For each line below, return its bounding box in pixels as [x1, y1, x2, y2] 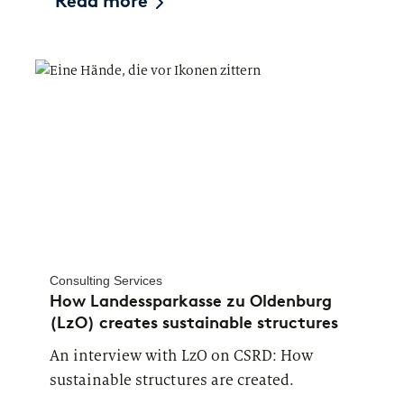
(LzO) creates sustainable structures [50, 312, 338, 333]
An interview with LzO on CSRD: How [50, 345, 313, 365]
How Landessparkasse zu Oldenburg [50, 290, 332, 311]
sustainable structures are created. [50, 370, 295, 390]
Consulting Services [50, 272, 162, 288]
